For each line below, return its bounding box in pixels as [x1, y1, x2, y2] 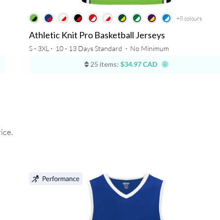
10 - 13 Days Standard [55, 44, 122, 53]
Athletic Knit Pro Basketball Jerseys [28, 29, 165, 41]
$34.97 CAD [120, 60, 158, 69]
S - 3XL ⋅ [28, 44, 54, 53]
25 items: [89, 60, 119, 69]
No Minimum [130, 44, 169, 53]
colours [184, 15, 202, 23]
